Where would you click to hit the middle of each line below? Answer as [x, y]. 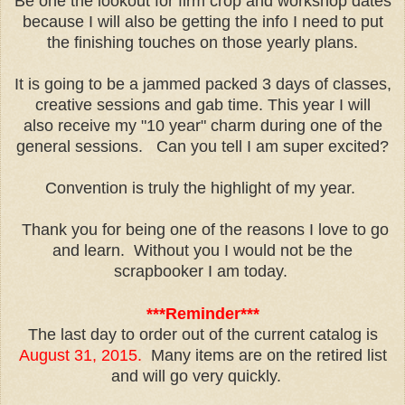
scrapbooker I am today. [202, 271]
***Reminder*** [202, 313]
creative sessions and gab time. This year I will [202, 104]
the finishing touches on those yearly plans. [202, 42]
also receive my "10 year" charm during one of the [202, 125]
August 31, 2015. [80, 355]
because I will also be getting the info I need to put [202, 21]
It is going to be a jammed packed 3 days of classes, [202, 84]
